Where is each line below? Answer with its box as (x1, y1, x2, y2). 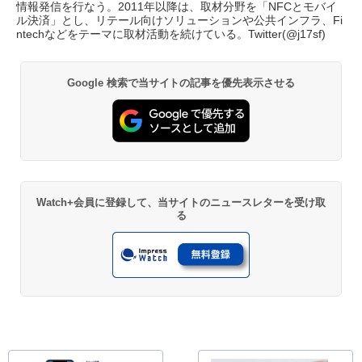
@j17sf (285, 27, 322, 40)
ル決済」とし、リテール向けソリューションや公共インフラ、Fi (16, 13, 343, 27)
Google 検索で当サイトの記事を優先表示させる (66, 76, 296, 89)
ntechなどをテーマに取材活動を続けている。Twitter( (16, 27, 286, 40)
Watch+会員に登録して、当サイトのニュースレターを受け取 (36, 196, 326, 208)
